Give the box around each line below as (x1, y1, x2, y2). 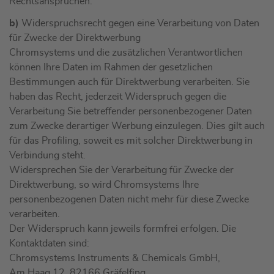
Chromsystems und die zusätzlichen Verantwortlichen (9, 48, 243, 58)
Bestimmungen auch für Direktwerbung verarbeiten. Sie (9, 77, 250, 87)
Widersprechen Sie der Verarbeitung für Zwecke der (9, 165, 234, 176)
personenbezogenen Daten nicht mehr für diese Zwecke (9, 194, 249, 205)
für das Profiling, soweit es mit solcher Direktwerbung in (9, 136, 253, 146)
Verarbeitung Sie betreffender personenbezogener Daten (9, 106, 252, 117)
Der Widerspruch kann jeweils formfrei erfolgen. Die (9, 224, 236, 234)
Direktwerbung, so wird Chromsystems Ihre (9, 180, 199, 190)
